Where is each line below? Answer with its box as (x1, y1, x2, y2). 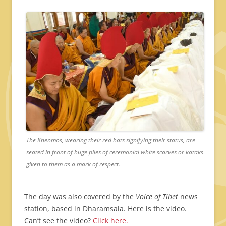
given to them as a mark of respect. (26, 159, 120, 168)
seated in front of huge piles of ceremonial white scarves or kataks (26, 147, 203, 156)
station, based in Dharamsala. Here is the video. (24, 203, 187, 213)
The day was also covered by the (24, 191, 136, 201)
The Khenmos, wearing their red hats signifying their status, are (26, 135, 195, 144)
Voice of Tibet (136, 191, 178, 201)
